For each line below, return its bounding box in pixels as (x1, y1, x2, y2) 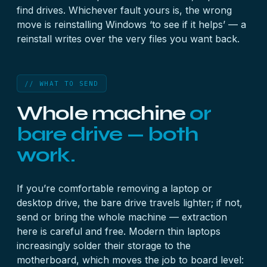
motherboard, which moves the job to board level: (17, 254, 244, 266)
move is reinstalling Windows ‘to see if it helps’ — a (17, 18, 246, 30)
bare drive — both (17, 122, 198, 146)
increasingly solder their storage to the (17, 240, 191, 252)
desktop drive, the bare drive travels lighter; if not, (17, 197, 243, 209)
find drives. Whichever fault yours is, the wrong (17, 4, 232, 16)
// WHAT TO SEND (24, 79, 99, 88)
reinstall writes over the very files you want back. (17, 33, 240, 45)
